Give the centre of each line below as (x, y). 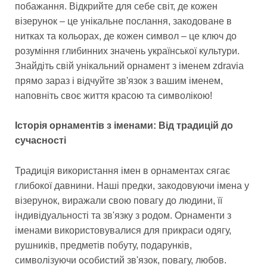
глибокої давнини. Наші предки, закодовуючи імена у (132, 186)
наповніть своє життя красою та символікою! (114, 95)
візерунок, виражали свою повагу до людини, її (119, 201)
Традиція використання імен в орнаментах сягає (122, 171)
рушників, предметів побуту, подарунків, (103, 246)
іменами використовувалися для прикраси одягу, (123, 231)
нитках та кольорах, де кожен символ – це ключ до (126, 36)
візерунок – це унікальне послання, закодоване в (123, 21)
